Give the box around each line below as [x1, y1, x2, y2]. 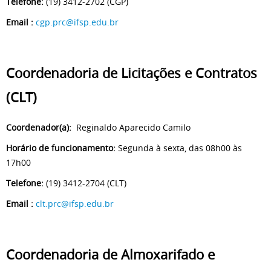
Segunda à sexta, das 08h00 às [116, 142, 242, 154]
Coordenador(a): [6, 122, 71, 134]
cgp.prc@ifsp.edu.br [36, 16, 119, 28]
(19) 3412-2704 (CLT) [46, 177, 126, 189]
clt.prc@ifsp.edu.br [36, 198, 114, 210]
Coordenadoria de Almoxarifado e [6, 246, 215, 264]
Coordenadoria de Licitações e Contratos [6, 64, 257, 83]
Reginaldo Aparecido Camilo [71, 122, 191, 134]
